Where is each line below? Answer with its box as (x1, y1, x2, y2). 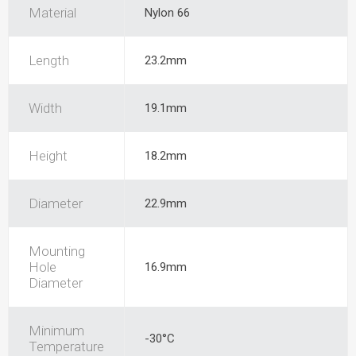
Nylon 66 (145, 6, 190, 20)
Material (29, 5, 76, 21)
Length (29, 52, 69, 68)
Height (29, 148, 68, 164)
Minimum (29, 323, 84, 339)
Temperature (29, 339, 104, 354)
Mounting (29, 243, 85, 259)
